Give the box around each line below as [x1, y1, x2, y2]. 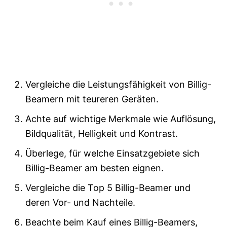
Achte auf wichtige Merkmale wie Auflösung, [25, 113, 216, 124]
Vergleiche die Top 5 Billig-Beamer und [25, 182, 191, 193]
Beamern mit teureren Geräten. [25, 93, 159, 104]
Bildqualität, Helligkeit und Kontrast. [25, 128, 178, 139]
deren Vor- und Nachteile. [25, 197, 135, 208]
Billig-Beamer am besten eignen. [25, 162, 164, 173]
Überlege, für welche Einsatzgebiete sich [25, 147, 200, 159]
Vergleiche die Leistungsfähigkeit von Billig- [25, 79, 211, 90]
